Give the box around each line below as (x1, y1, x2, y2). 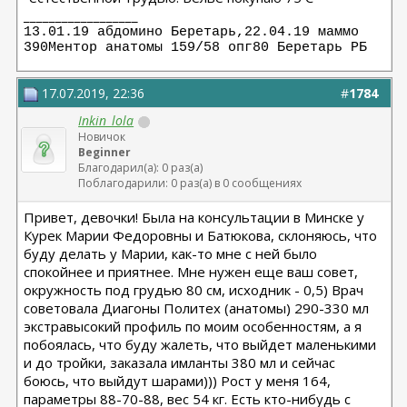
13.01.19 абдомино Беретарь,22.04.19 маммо (24, 25, 360, 40)
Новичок (78, 129, 126, 144)
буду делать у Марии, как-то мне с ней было (24, 244, 318, 263)
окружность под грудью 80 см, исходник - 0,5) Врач (24, 281, 364, 299)
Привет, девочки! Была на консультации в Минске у (24, 208, 365, 226)
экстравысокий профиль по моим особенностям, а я (24, 317, 362, 335)
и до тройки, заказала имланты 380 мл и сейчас (24, 353, 336, 372)
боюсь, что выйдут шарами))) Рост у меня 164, (24, 372, 332, 390)
